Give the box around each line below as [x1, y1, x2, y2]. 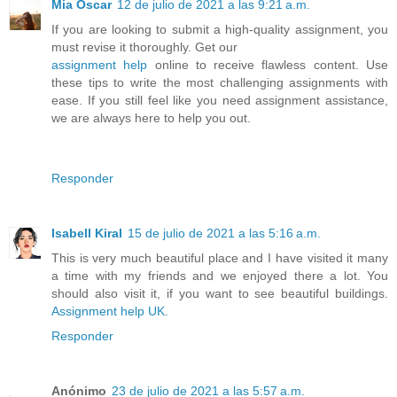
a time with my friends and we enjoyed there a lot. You [51, 268, 388, 283]
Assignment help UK [51, 303, 165, 318]
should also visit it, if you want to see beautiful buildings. [51, 285, 388, 300]
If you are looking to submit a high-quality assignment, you [51, 21, 388, 36]
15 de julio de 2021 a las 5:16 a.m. [128, 225, 321, 240]
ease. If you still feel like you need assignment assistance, [51, 92, 388, 107]
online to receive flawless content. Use [147, 57, 389, 72]
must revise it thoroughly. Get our [51, 39, 237, 54]
